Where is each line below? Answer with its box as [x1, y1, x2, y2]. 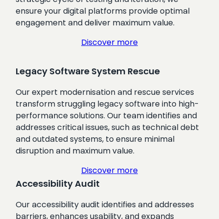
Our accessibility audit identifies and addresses [16, 198, 194, 210]
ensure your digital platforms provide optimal [16, 5, 190, 17]
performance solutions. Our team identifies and [16, 109, 197, 121]
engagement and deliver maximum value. [16, 17, 175, 28]
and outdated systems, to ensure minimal [16, 133, 175, 145]
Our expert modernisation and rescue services [16, 86, 194, 98]
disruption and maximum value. [16, 145, 134, 156]
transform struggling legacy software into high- [16, 98, 199, 109]
